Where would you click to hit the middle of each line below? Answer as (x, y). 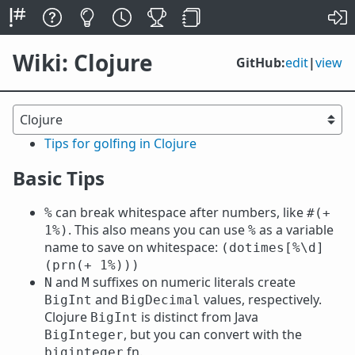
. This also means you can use (158, 230)
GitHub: (261, 63)
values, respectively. (261, 300)
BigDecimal (161, 300)
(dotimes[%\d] (273, 248)
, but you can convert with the (213, 334)
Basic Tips (59, 178)
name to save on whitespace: (133, 247)
